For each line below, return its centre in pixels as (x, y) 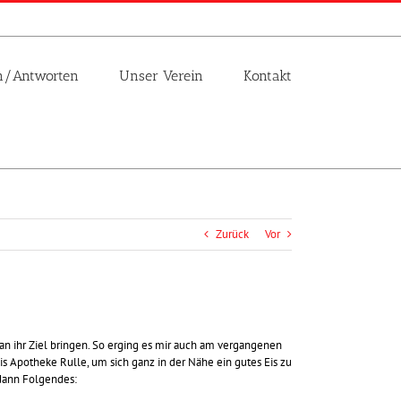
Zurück (232, 234)
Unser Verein (161, 75)
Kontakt (268, 75)
